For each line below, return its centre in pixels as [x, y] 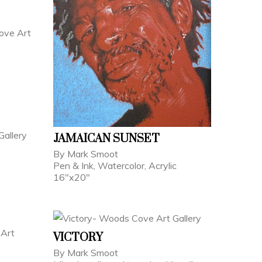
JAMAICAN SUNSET [106, 139]
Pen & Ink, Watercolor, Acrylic [115, 166]
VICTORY [78, 237]
